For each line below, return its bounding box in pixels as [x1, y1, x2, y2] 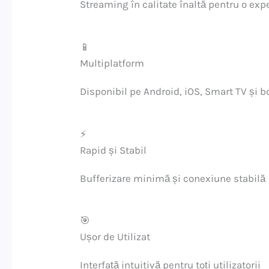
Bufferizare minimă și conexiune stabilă [80, 172, 266, 184]
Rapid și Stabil [80, 144, 147, 156]
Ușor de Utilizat [80, 231, 151, 243]
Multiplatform [80, 57, 145, 69]
